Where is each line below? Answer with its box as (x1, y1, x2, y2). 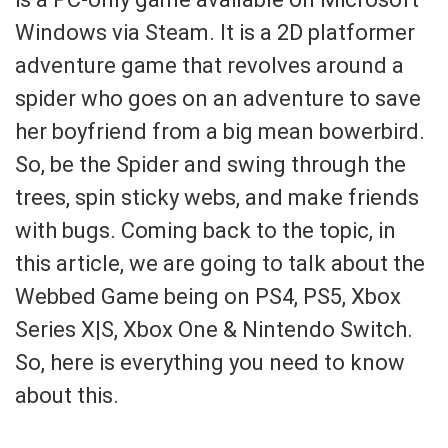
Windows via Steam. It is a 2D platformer (15, 19, 415, 45)
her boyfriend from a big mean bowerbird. (15, 118, 425, 144)
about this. (15, 382, 119, 408)
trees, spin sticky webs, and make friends (15, 184, 419, 210)
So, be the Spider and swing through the (15, 151, 406, 177)
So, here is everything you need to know (15, 349, 405, 375)
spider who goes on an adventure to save (15, 85, 421, 111)
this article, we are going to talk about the (15, 250, 425, 276)
